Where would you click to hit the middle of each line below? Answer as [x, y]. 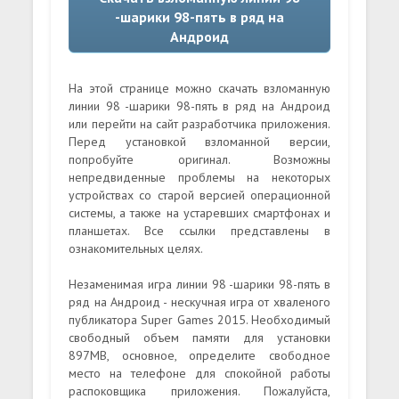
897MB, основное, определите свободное [199, 355]
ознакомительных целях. [136, 248]
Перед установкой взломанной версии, [199, 142]
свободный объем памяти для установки [199, 338]
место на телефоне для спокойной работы [199, 373]
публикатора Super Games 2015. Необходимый [199, 320]
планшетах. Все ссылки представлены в [199, 231]
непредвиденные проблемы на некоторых [199, 177]
